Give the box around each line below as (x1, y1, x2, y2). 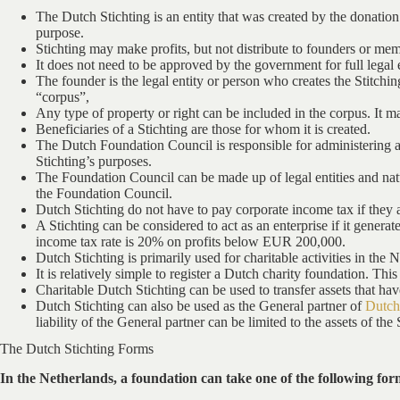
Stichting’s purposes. (36, 153, 152, 169)
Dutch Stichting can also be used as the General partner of (36, 297, 365, 313)
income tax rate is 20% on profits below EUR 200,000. (36, 233, 346, 249)
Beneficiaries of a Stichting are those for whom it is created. (36, 121, 371, 137)
